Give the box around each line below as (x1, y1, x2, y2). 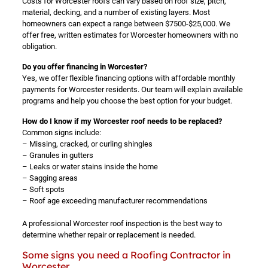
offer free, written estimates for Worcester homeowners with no (22, 31, 238, 39)
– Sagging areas (22, 173, 78, 182)
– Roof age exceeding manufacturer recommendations (22, 196, 208, 205)
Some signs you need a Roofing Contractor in (22, 249, 231, 261)
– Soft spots (22, 185, 65, 194)
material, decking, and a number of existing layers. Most (22, 8, 210, 17)
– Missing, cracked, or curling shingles (22, 139, 153, 148)
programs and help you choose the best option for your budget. (22, 96, 232, 105)
